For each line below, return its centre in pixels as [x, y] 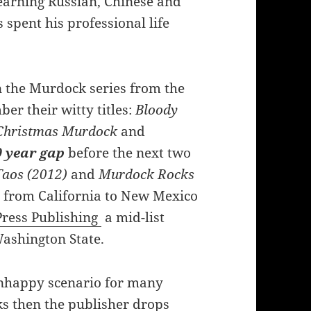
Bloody [157, 110]
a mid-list [133, 218]
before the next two [128, 153]
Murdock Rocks [147, 175]
